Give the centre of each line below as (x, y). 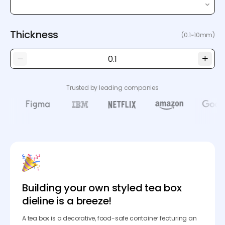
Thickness (34, 35)
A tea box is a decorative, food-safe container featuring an (109, 218)
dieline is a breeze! (67, 201)
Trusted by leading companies (113, 88)
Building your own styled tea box (102, 188)
